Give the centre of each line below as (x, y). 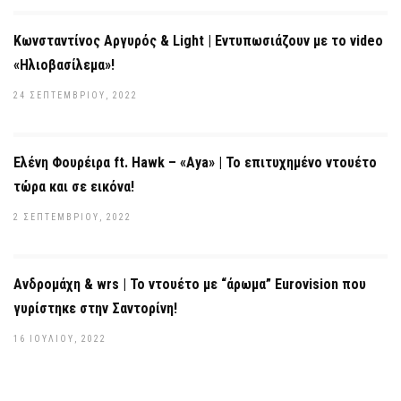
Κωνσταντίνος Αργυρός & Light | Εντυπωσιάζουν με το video (198, 41)
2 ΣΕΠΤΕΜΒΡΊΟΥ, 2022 (73, 217)
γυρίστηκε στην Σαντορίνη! (95, 308)
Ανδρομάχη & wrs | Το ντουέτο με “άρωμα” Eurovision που (190, 284)
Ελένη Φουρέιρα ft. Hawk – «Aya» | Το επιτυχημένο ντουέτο (195, 162)
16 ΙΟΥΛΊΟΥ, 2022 (60, 339)
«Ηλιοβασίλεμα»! (64, 65)
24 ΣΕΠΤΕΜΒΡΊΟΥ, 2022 (76, 95)
